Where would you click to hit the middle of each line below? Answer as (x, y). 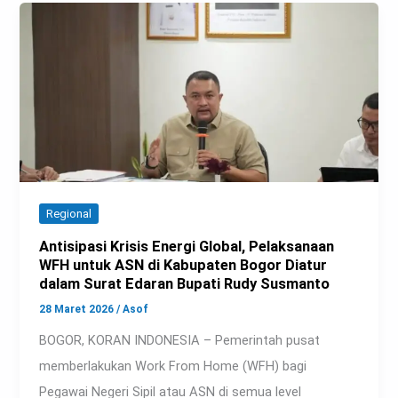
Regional (69, 214)
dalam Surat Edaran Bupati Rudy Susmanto (185, 284)
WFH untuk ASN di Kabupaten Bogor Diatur (183, 266)
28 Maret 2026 (78, 309)
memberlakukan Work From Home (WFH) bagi (173, 366)
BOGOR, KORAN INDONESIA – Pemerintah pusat (180, 340)
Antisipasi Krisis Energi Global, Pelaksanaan (187, 247)
